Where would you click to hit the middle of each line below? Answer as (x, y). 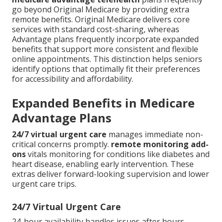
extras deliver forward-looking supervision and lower (111, 174)
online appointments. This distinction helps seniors (107, 59)
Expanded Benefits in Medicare (103, 103)
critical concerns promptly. (61, 144)
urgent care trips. (44, 184)
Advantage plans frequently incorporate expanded (105, 39)
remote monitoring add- (160, 144)
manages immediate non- (155, 135)
